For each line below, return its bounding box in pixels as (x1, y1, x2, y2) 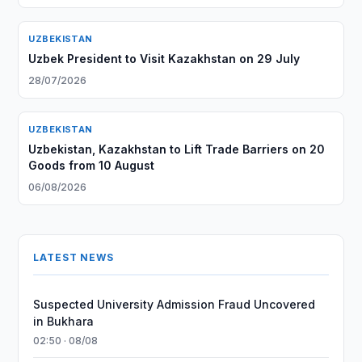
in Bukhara (33, 314, 95, 328)
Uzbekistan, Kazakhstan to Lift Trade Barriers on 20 (28, 142, 326, 156)
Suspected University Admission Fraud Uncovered (33, 297, 316, 311)
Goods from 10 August (28, 158, 155, 172)
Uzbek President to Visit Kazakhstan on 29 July (28, 52, 301, 65)
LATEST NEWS (33, 251, 114, 263)
